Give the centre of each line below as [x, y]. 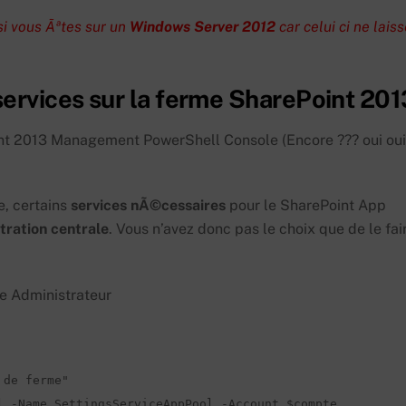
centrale [80, 229]
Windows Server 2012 [203, 27]
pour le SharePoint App [306, 206]
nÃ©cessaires [178, 206]
